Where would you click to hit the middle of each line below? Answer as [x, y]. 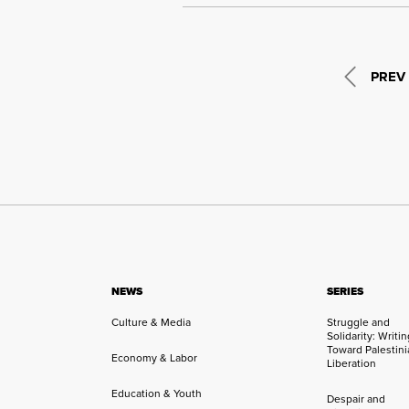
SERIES [346, 291]
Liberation [352, 363]
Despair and [357, 399]
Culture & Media [151, 322]
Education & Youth [157, 393]
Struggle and [359, 322]
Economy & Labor [154, 357]
